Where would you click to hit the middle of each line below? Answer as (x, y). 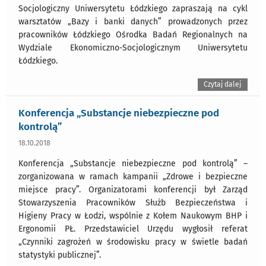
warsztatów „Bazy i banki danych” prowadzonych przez (133, 21)
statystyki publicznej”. (60, 255)
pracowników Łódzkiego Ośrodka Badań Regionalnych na (133, 34)
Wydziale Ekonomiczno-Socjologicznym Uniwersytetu (133, 47)
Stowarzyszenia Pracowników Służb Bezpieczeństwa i (133, 203)
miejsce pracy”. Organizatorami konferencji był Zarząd (133, 190)
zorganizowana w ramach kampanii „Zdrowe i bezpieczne (133, 177)
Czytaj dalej (223, 84)
